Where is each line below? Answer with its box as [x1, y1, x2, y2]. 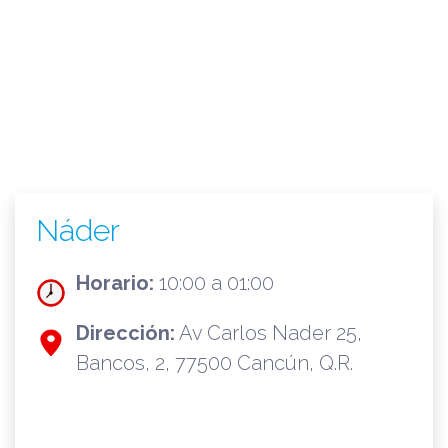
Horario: [75, 271, 154, 295]
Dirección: [75, 321, 175, 345]
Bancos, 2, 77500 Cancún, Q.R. [75, 351, 353, 375]
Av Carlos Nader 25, [174, 321, 362, 345]
